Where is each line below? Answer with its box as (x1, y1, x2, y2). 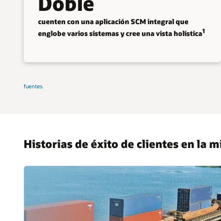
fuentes (24, 83, 42, 90)
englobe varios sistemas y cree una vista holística (37, 28, 202, 38)
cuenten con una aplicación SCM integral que (37, 16, 188, 26)
